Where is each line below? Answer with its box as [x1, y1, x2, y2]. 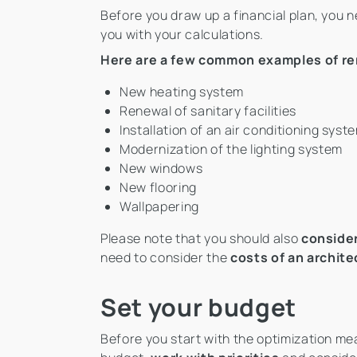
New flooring [120, 178, 197, 197]
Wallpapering [120, 198, 199, 216]
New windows [120, 159, 203, 178]
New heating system [120, 83, 244, 101]
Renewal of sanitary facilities [120, 102, 296, 120]
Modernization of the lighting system [120, 140, 343, 159]
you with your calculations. [100, 25, 264, 44]
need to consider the [100, 249, 230, 267]
